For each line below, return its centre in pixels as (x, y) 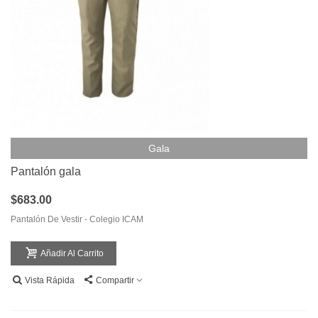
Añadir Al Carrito (72, 254)
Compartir (115, 281)
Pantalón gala (46, 172)
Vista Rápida (50, 281)
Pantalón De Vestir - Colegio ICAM (77, 220)
